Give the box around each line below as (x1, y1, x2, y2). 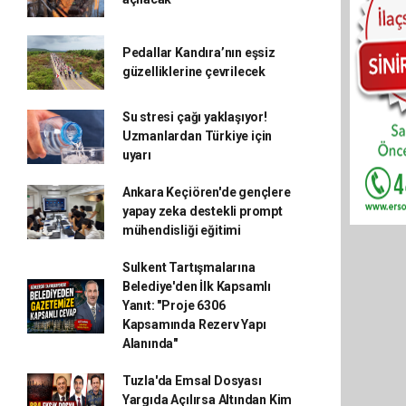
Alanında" (121, 336, 179, 351)
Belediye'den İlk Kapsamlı (121, 279, 272, 294)
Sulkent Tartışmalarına (121, 260, 256, 275)
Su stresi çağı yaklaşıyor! (121, 110, 267, 124)
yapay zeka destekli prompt (121, 204, 283, 218)
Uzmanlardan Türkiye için (121, 129, 273, 143)
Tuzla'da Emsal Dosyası (121, 373, 262, 388)
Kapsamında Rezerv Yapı (121, 317, 266, 332)
